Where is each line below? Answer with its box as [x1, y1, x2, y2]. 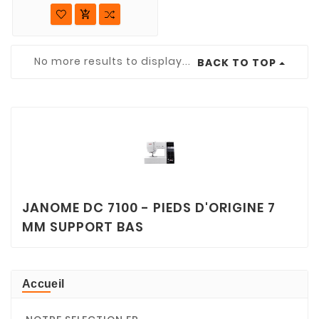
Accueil [22, 278, 65, 291]
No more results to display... [34, 54, 194, 69]
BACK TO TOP [197, 56, 276, 70]
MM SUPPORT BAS [22, 218, 144, 236]
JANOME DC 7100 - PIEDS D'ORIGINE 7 [22, 199, 276, 217]
